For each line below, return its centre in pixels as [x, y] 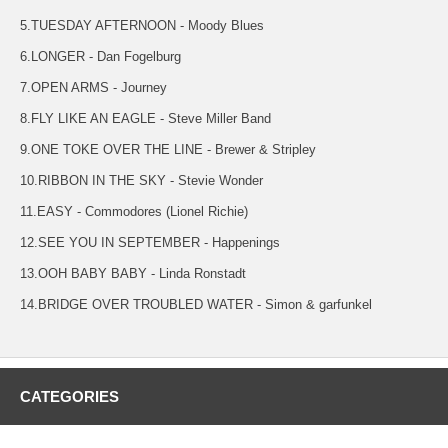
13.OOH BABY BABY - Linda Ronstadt [133, 273]
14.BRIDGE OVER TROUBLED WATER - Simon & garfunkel [196, 304]
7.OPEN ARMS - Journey [93, 87]
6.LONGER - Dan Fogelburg [100, 56]
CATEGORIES [69, 396]
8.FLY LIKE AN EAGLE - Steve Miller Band [145, 118]
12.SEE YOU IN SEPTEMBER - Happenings [150, 242]
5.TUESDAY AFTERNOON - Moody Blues [142, 25]
